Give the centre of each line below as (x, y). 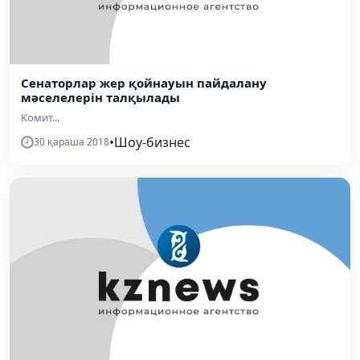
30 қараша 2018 (72, 141)
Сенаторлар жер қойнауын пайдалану (144, 82)
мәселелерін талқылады (100, 97)
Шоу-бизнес (152, 142)
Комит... (40, 117)
